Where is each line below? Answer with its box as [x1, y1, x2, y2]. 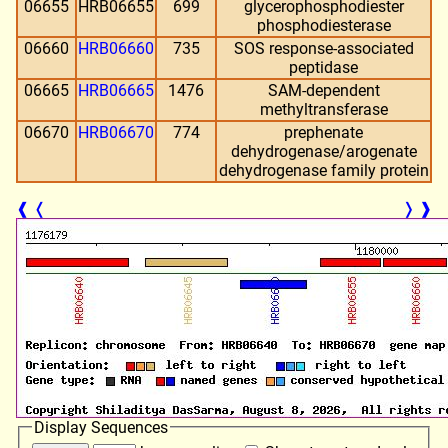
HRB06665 [78, 80, 154, 100]
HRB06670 [78, 122, 154, 142]
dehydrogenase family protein [218, 160, 429, 180]
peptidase [289, 57, 358, 77]
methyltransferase [259, 99, 388, 119]
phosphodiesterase [256, 15, 391, 35]
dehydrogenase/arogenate [230, 141, 417, 161]
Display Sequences [34, 417, 168, 437]
